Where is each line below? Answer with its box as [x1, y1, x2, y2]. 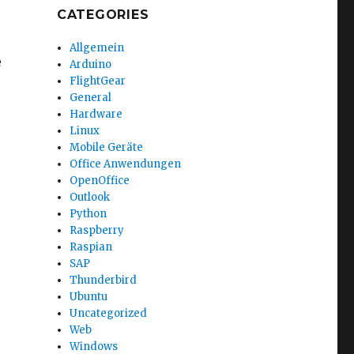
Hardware [70, 107, 123, 121]
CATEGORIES [56, 7, 149, 22]
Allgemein [70, 41, 125, 55]
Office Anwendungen [70, 157, 182, 171]
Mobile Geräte [70, 141, 144, 154]
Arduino [70, 58, 112, 71]
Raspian [70, 240, 113, 254]
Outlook [70, 190, 111, 204]
